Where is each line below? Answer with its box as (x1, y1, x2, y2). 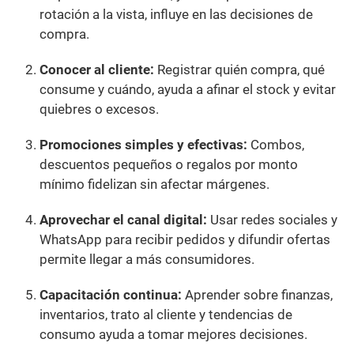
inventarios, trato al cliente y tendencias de (40, 307, 292, 323)
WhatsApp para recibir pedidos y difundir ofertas (40, 232, 330, 248)
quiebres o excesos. (40, 101, 159, 118)
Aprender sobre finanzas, (182, 287, 333, 303)
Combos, (247, 137, 304, 153)
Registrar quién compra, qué (154, 62, 325, 78)
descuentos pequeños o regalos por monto (40, 156, 298, 173)
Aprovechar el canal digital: (40, 212, 207, 228)
